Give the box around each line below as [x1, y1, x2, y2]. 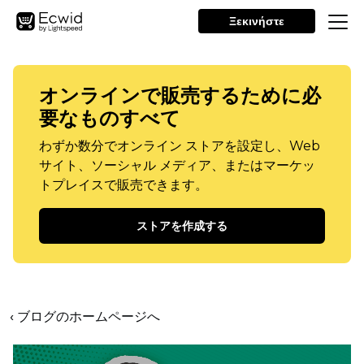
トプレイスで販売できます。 [39, 177, 208, 193]
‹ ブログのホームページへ [10, 309, 160, 324]
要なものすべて [39, 106, 180, 130]
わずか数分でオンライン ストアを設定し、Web [39, 138, 320, 154]
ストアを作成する [136, 219, 227, 233]
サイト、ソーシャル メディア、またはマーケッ [39, 158, 315, 173]
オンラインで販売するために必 [39, 84, 321, 107]
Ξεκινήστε [229, 14, 284, 28]
